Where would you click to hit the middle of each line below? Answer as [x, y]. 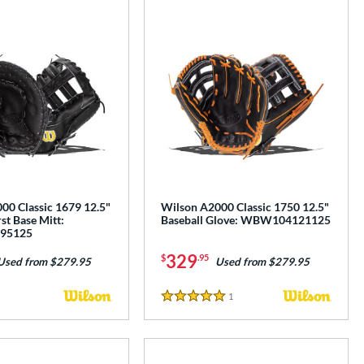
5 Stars [180, 305]
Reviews [250, 296]
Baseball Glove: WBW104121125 [246, 220]
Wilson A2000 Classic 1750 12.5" [245, 207]
